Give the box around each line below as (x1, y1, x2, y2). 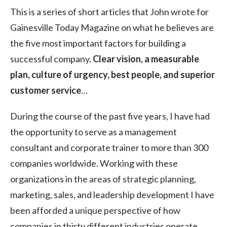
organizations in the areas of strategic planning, (10, 173, 196, 184)
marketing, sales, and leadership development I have (10, 188, 214, 200)
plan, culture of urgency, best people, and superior (10, 68, 215, 80)
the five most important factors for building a (10, 37, 186, 49)
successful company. (10, 53, 93, 64)
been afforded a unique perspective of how (10, 204, 180, 216)
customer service (10, 84, 81, 96)
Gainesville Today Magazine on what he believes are (10, 21, 214, 33)
